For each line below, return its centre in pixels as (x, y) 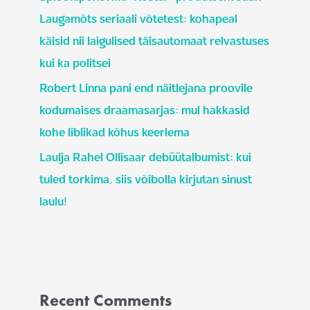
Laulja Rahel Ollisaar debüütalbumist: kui (146, 157)
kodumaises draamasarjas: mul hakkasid (145, 110)
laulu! (54, 201)
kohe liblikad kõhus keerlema (115, 132)
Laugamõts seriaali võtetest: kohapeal (139, 19)
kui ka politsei (75, 63)
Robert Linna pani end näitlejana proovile (146, 88)
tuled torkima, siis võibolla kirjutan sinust (146, 179)
